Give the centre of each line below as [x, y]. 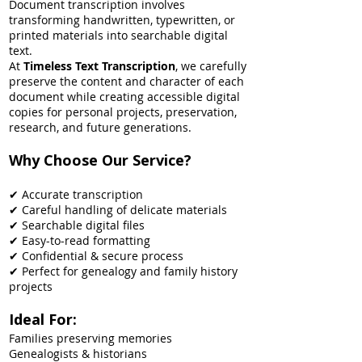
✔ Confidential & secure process [96, 256]
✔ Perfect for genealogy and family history [123, 271]
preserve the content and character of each [126, 81]
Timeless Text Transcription [99, 66]
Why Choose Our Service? [100, 160]
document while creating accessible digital [124, 97]
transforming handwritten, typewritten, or [122, 20]
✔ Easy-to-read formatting [80, 240]
